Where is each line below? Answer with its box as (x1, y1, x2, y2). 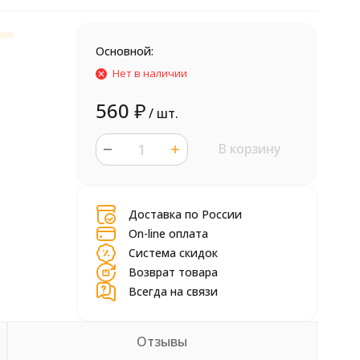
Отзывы (137, 333, 188, 350)
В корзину (217, 140, 280, 157)
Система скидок (128, 245, 218, 260)
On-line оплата (128, 226, 208, 241)
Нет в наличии (112, 66, 187, 80)
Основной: (95, 43, 153, 59)
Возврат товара (128, 264, 218, 280)
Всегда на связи (128, 284, 218, 299)
